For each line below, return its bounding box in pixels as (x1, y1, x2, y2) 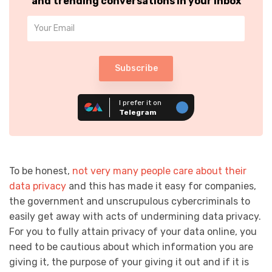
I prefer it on (119, 98, 161, 107)
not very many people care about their (72, 165, 246, 177)
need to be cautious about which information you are (9, 240, 253, 253)
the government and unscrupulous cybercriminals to (9, 195, 250, 207)
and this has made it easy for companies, (66, 180, 256, 192)
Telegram (119, 107, 157, 117)
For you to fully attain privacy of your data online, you (9, 225, 257, 237)
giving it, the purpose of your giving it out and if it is (9, 256, 249, 268)
